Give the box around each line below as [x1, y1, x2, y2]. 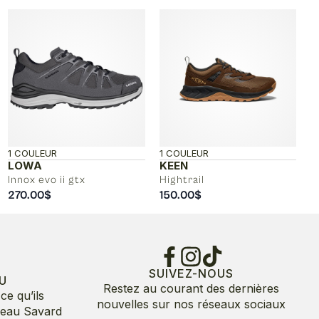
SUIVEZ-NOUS [148, 266, 234, 281]
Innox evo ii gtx [8, 173, 85, 186]
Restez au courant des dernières [103, 281, 279, 296]
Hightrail [159, 173, 204, 186]
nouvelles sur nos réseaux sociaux [96, 296, 286, 311]
